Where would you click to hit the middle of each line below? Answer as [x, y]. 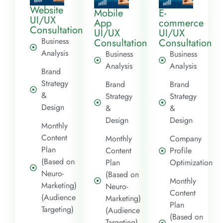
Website [47, 10]
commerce [181, 23]
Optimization [191, 162]
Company [186, 138]
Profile [181, 150]
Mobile [109, 13]
